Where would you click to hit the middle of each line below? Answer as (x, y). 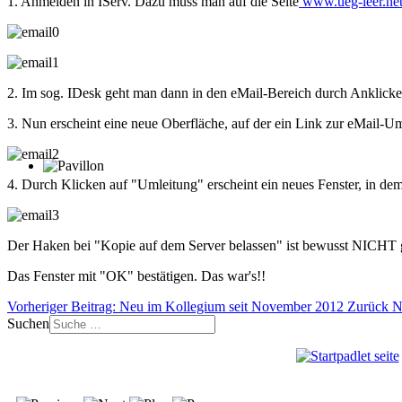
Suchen (28, 323)
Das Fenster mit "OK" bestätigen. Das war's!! (136, 275)
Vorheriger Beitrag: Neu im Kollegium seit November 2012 (177, 306)
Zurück (368, 306)
